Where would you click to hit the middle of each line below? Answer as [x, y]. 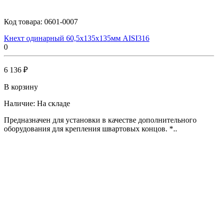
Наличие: [20, 103]
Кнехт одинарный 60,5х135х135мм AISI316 [77, 38]
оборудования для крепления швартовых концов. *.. [91, 128]
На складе [54, 103]
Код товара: [24, 21]
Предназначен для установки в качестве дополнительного [100, 120]
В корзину [21, 87]
